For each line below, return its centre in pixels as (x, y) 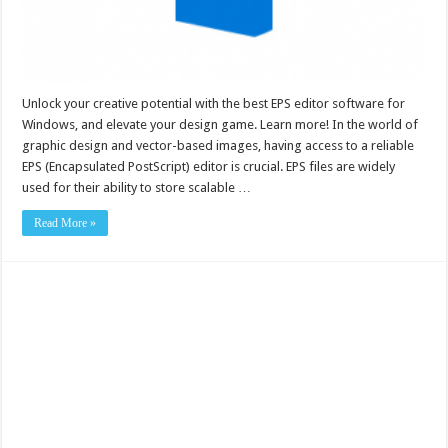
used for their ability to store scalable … (137, 187)
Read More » (65, 222)
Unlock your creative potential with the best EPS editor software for (214, 103)
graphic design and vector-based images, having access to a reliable (218, 145)
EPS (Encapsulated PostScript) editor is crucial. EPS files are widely (209, 166)
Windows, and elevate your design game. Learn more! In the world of (220, 124)
